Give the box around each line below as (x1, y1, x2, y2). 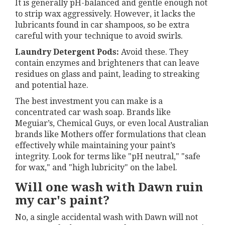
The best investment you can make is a (15, 96, 163, 106)
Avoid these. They (119, 47, 188, 57)
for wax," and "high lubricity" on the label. (15, 162, 177, 172)
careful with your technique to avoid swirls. (15, 31, 183, 41)
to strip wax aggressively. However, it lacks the (15, 9, 195, 19)
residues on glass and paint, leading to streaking (15, 69, 199, 79)
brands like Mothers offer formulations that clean (15, 129, 206, 139)
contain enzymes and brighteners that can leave (15, 58, 199, 68)
